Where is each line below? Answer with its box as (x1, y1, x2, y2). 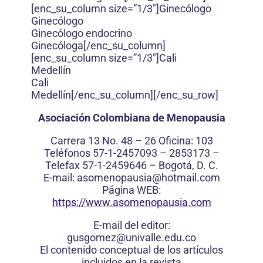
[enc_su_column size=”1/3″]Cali (31, 52, 177, 64)
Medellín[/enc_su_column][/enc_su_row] (31, 89, 218, 101)
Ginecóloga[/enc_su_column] (31, 39, 166, 52)
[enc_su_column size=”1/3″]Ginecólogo (31, 2, 211, 15)
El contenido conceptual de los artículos (40, 244, 223, 256)
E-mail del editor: (93, 219, 170, 231)
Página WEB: (102, 184, 161, 196)
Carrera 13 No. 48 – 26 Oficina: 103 (50, 134, 213, 147)
